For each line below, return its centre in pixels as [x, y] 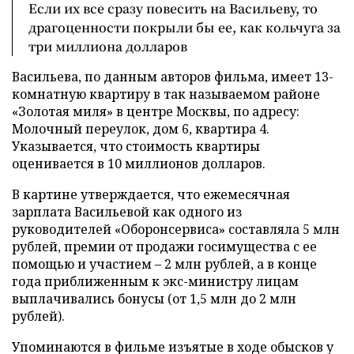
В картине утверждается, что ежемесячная [151, 194]
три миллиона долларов [108, 46]
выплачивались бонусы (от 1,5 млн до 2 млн [154, 299]
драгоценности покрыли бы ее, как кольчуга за [185, 27]
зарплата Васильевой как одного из [127, 212]
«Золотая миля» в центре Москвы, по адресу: [156, 111]
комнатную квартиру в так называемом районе [166, 94]
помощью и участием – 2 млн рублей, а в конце [164, 264]
